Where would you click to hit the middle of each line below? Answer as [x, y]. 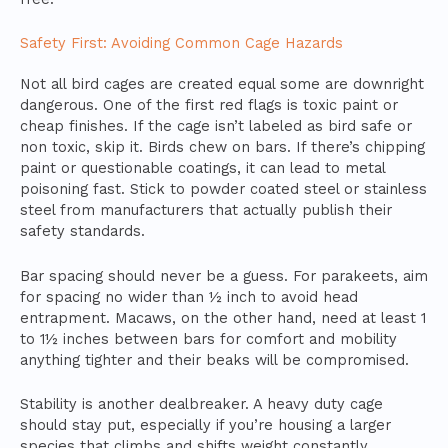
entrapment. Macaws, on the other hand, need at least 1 [223, 317]
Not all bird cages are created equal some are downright [222, 84]
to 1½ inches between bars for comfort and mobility [208, 338]
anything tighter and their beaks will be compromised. [214, 359]
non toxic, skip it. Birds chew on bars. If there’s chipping [222, 147]
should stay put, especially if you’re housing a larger [205, 425]
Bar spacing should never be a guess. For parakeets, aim [224, 275]
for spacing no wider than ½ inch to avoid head [189, 296]
